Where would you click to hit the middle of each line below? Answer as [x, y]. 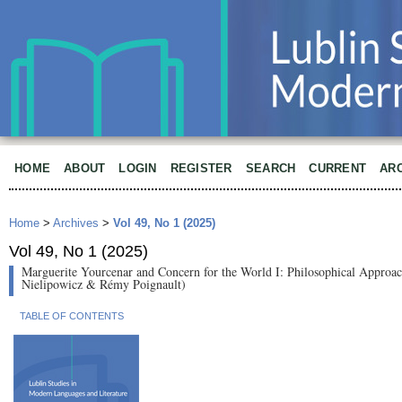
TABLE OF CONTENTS [71, 315]
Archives [76, 223]
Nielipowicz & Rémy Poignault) [104, 284]
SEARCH [271, 168]
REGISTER [201, 168]
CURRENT [338, 168]
